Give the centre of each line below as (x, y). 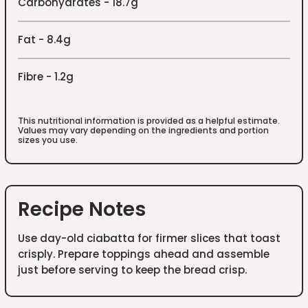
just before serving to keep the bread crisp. (133, 269)
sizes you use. (48, 140)
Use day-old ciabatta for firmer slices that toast (150, 238)
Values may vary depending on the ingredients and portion (144, 130)
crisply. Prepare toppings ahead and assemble (144, 254)
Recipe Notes (82, 210)
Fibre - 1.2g (46, 76)
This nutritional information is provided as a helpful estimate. (149, 120)
